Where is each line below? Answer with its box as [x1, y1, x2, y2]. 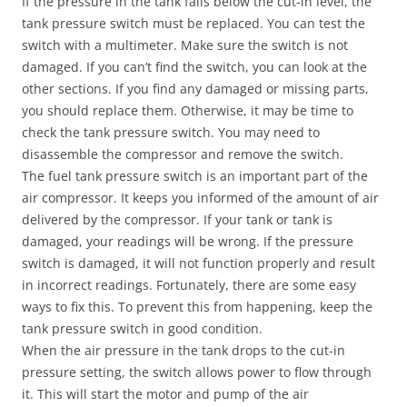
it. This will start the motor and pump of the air [22, 385, 309, 402]
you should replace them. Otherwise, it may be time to [22, 102, 353, 119]
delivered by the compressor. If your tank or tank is [22, 211, 333, 228]
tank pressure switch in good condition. [22, 320, 263, 337]
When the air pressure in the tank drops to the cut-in [22, 342, 345, 359]
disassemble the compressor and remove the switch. [22, 145, 343, 163]
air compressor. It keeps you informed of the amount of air [22, 189, 379, 206]
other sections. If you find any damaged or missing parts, [22, 80, 369, 97]
